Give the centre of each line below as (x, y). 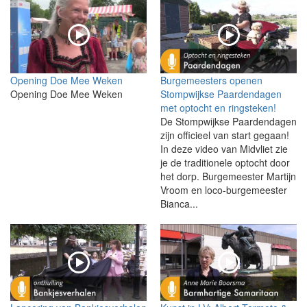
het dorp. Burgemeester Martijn (228, 176)
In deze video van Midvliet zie (224, 148)
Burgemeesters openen (211, 80)
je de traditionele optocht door (225, 162)
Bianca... (179, 203)
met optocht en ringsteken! (218, 107)
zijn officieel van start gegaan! (226, 135)
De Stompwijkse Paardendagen (229, 121)
